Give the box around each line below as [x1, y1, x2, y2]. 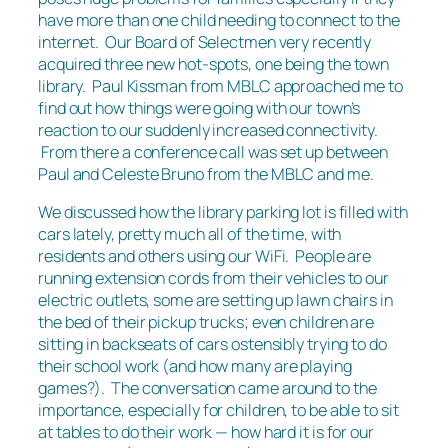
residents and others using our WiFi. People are [38, 244, 372, 267]
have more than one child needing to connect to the [38, 8, 400, 31]
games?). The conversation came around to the [38, 376, 377, 399]
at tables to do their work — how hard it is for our [38, 420, 374, 443]
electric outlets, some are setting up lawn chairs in [38, 288, 393, 311]
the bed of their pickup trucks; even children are [38, 310, 375, 333]
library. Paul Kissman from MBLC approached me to [38, 74, 404, 97]
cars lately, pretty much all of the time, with [38, 222, 342, 245]
